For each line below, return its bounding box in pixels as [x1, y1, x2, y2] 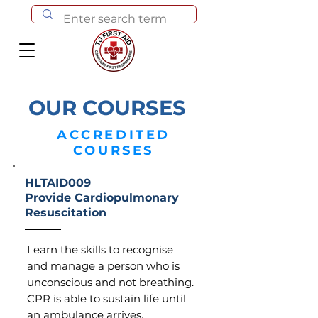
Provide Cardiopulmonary [25, 191, 179, 204]
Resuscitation [25, 206, 106, 219]
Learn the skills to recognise [27, 243, 173, 256]
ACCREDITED [57, 127, 170, 143]
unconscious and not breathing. [27, 275, 194, 289]
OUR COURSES [28, 95, 186, 120]
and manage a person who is [27, 259, 180, 273]
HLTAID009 [25, 176, 91, 190]
